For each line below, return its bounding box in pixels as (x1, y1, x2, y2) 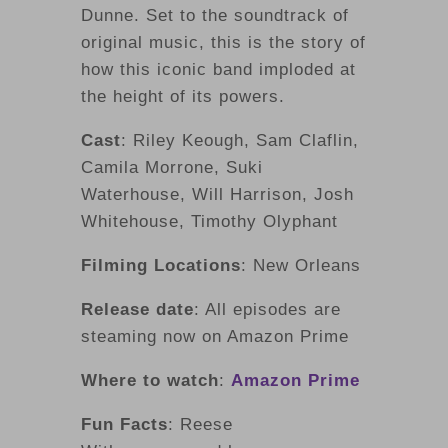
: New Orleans (240, 255, 361, 275)
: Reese (167, 414, 233, 434)
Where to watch (80, 370, 219, 390)
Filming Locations (80, 255, 241, 275)
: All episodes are (193, 299, 341, 319)
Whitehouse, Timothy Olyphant (80, 211, 344, 231)
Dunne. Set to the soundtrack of (80, 5, 349, 25)
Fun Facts (80, 414, 168, 434)
